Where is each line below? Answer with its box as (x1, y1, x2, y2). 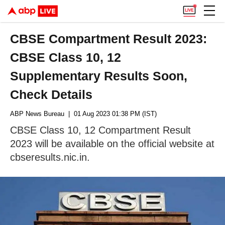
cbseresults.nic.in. (10, 152, 90, 163)
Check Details (10, 87, 93, 101)
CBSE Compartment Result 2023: (10, 32, 207, 46)
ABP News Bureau (10, 110, 64, 118)
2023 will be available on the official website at (10, 138, 214, 149)
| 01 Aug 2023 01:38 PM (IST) (64, 110, 157, 118)
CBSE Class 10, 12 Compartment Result (10, 125, 191, 136)
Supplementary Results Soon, (10, 69, 188, 83)
